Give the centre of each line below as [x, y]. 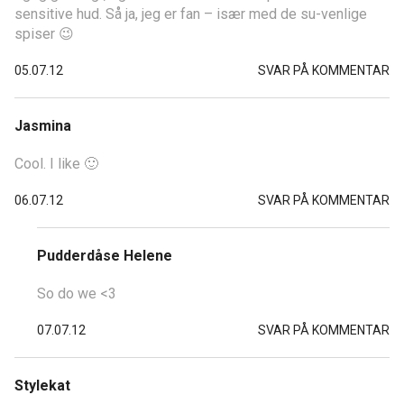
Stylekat [42, 385]
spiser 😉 [44, 33]
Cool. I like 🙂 [56, 163]
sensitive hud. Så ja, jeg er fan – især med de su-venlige [191, 14]
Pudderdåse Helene [105, 255]
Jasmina [43, 125]
